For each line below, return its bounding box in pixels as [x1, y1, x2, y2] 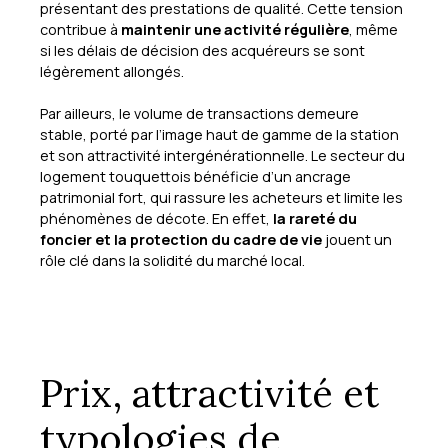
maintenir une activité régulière [121, 19, 349, 39]
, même [349, 19, 398, 39]
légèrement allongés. [40, 61, 184, 81]
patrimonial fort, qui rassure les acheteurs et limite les [40, 187, 403, 207]
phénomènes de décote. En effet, [40, 208, 273, 228]
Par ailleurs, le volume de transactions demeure [40, 103, 359, 123]
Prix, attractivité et [40, 368, 379, 417]
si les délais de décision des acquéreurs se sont [40, 40, 365, 60]
